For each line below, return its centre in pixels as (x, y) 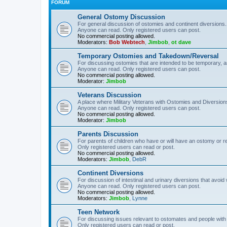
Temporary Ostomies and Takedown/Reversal (148, 56)
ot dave (181, 42)
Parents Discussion (108, 134)
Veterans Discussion (109, 95)
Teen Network (99, 212)
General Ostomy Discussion (121, 17)
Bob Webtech (127, 42)
